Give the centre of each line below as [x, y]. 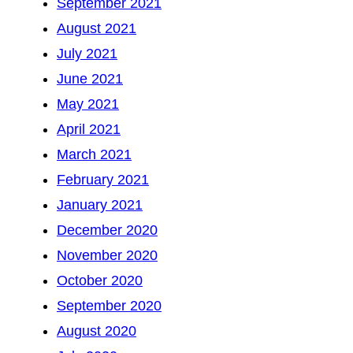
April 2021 [89, 129]
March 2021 [94, 154]
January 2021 [100, 204]
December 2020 [107, 230]
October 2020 [100, 280]
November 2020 [107, 255]
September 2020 [109, 305]
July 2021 [87, 53]
